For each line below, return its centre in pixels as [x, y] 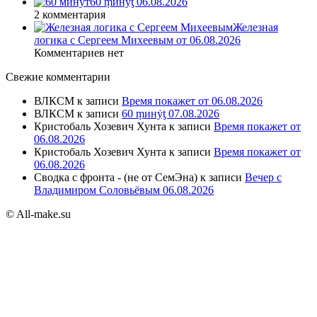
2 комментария [70, 15]
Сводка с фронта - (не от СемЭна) [116, 178]
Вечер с [263, 178]
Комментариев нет [79, 53]
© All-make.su [38, 214]
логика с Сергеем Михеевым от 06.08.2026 [137, 40]
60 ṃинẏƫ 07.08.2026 [171, 114]
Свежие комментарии [58, 77]
